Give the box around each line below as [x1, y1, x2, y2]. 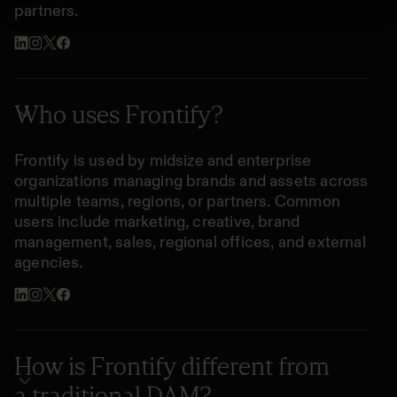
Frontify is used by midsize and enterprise [14, 150, 312, 170]
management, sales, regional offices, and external [14, 231, 366, 252]
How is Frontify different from [14, 350, 330, 381]
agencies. [14, 252, 83, 272]
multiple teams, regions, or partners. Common [14, 191, 340, 211]
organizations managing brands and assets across [14, 170, 369, 191]
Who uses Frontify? [14, 98, 222, 129]
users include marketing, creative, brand [14, 211, 300, 231]
